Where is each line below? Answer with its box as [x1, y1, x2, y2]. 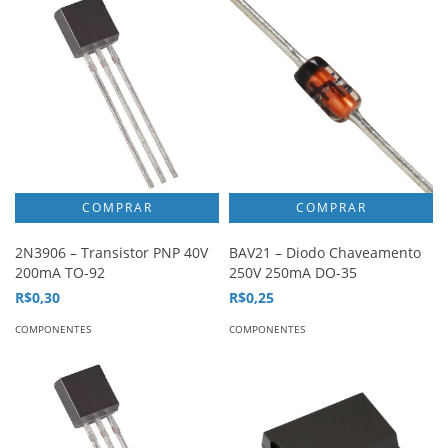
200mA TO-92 [15, 263, 105, 282]
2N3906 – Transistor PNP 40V [15, 243, 208, 262]
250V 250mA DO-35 [229, 263, 357, 282]
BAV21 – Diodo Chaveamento [229, 243, 421, 262]
